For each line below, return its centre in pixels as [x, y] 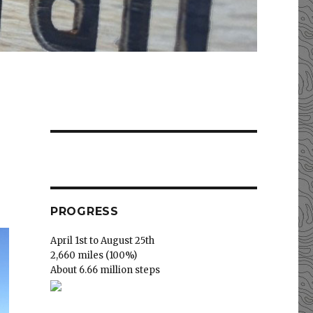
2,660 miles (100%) [93, 256]
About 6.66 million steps [105, 270]
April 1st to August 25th [102, 241]
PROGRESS [84, 212]
